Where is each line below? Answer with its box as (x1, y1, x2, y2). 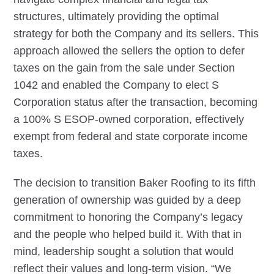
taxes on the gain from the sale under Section (13, 61, 235, 74)
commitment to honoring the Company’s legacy (13, 210, 243, 223)
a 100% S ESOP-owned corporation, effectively (13, 113, 245, 125)
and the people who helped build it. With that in (13, 228, 242, 240)
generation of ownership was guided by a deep (13, 193, 242, 206)
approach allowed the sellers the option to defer (13, 44, 245, 57)
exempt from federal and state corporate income (13, 130, 248, 143)
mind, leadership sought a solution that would (13, 245, 234, 257)
